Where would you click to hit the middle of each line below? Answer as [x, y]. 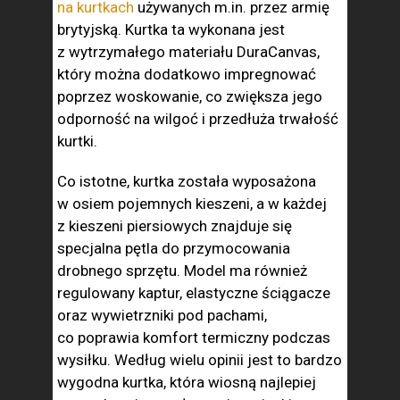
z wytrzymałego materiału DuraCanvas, [188, 52]
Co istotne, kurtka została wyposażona [187, 182]
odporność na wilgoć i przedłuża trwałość [198, 119]
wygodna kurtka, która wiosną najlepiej [187, 383]
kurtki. [79, 142]
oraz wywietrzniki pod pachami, [162, 316]
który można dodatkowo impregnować [187, 75]
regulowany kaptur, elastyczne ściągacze [194, 293]
